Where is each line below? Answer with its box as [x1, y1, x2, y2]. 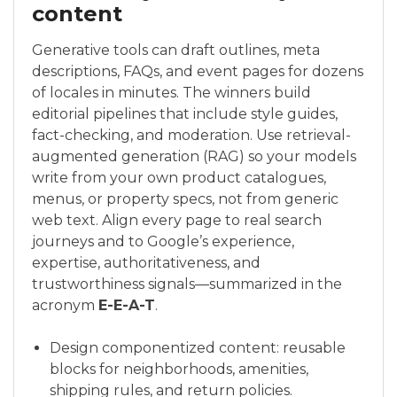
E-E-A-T [98, 297, 155, 314]
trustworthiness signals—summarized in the [32, 276, 342, 292]
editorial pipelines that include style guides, [32, 105, 338, 122]
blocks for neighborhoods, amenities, [50, 361, 308, 378]
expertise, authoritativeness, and [32, 254, 261, 271]
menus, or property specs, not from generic [32, 191, 339, 207]
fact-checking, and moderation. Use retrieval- [32, 127, 351, 144]
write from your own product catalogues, [32, 169, 326, 186]
